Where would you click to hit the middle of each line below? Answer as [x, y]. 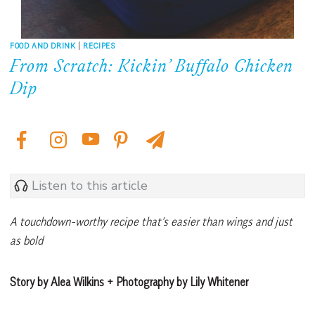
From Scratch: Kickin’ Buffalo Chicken [152, 67]
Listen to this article [90, 186]
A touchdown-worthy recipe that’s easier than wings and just [151, 221]
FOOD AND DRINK [43, 45]
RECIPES [99, 45]
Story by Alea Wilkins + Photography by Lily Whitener [129, 282]
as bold [26, 240]
